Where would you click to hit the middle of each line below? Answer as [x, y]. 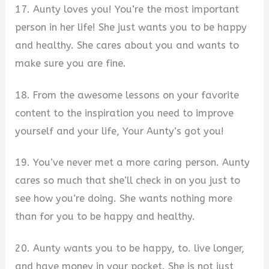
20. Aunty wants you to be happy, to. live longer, [130, 248]
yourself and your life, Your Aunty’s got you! [120, 131]
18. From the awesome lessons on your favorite [127, 95]
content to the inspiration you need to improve [125, 113]
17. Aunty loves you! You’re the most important [127, 9]
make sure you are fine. [71, 63]
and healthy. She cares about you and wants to [127, 45]
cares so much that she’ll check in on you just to [128, 181]
